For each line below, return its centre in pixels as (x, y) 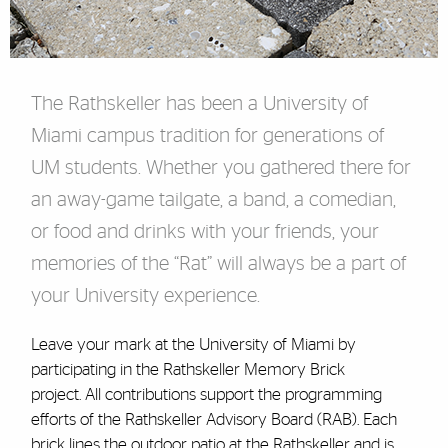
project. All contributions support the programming (206, 394)
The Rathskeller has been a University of (199, 104)
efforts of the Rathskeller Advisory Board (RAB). (196, 419)
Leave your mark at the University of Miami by (193, 344)
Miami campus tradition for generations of (207, 136)
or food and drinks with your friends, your (204, 232)
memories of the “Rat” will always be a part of (218, 264)
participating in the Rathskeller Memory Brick (187, 369)
